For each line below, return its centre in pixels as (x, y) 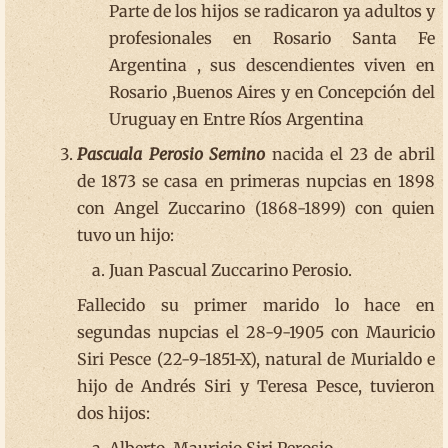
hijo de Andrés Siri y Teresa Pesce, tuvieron (256, 385)
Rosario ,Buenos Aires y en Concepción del (272, 91)
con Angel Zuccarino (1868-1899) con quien (256, 207)
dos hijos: (113, 412)
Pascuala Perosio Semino (171, 153)
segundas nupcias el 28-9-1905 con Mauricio (256, 331)
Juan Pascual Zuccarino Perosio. (230, 269)
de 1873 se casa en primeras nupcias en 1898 (256, 180)
